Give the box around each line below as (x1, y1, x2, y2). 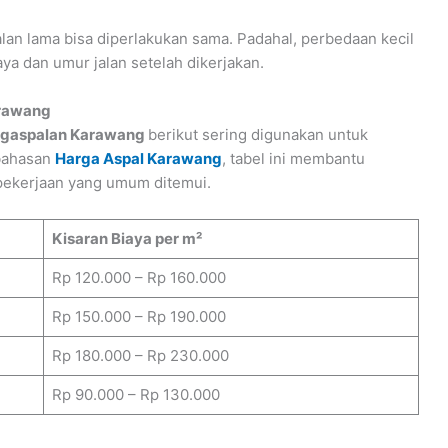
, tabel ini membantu (222, 148, 365, 168)
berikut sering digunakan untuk (148, 124, 368, 144)
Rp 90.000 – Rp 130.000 (51, 384, 220, 404)
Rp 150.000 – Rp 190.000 (51, 306, 226, 326)
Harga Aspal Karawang (55, 148, 222, 168)
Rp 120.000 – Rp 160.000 (51, 267, 226, 287)
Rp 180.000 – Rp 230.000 (51, 345, 229, 365)
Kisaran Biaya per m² (51, 228, 202, 248)
